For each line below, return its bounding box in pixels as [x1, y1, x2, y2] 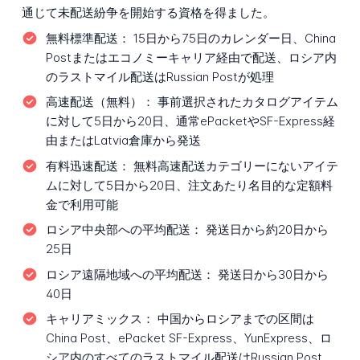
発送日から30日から [214, 266, 329, 282]
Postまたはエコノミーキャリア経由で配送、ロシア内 [45, 49, 337, 65]
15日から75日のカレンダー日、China [129, 30, 336, 46]
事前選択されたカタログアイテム [153, 94, 338, 110]
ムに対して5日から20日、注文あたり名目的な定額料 [45, 177, 333, 193]
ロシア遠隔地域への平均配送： [45, 266, 215, 282]
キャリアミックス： [45, 311, 154, 327]
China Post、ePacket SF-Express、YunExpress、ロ [45, 330, 332, 346]
